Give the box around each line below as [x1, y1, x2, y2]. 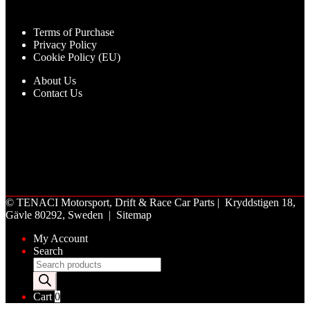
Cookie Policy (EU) [33, 51, 120, 64]
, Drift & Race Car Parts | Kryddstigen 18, [109, 197, 295, 209]
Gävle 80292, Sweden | [6, 209, 116, 221]
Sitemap [116, 209, 152, 221]
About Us [33, 75, 76, 87]
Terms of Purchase [33, 26, 114, 39]
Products [33, 257, 71, 269]
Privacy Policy [33, 39, 97, 51]
